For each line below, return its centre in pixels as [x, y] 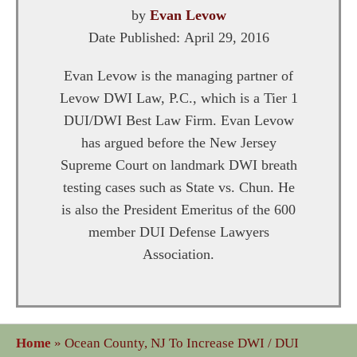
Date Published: [136, 37]
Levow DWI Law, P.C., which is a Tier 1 [178, 98]
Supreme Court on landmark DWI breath [178, 165]
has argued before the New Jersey [178, 143]
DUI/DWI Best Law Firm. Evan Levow [178, 120]
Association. [178, 254]
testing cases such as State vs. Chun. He [178, 187]
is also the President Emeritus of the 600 [178, 210]
